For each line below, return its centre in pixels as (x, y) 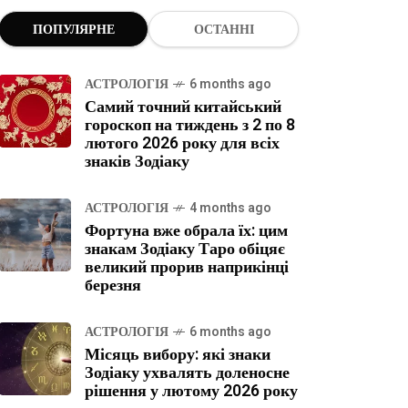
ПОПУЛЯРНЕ (73, 30)
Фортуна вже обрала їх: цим (186, 231)
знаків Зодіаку (137, 162)
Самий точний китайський (183, 107)
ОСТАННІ (224, 30)
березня (113, 286)
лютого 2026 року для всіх (182, 143)
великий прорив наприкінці (187, 267)
